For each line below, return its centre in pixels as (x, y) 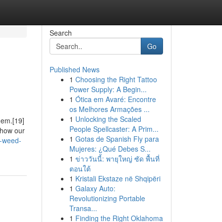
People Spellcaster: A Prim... (114, 129)
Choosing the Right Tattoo (116, 79)
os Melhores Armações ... (109, 109)
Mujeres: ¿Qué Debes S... (110, 149)
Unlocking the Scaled (108, 119)
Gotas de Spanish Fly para (117, 139)
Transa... (83, 208)
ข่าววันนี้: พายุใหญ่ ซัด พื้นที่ (117, 159)
